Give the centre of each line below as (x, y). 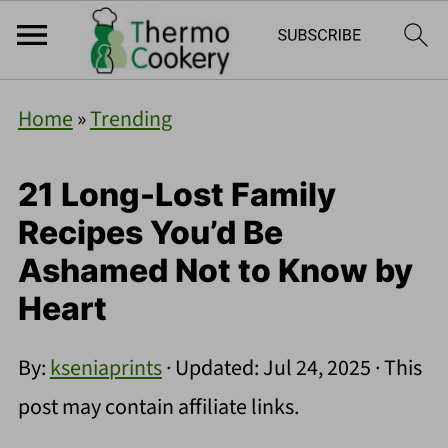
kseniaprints (105, 368)
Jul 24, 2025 (316, 368)
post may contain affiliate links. (158, 407)
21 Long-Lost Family (176, 194)
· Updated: (212, 368)
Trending (130, 119)
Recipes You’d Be (150, 232)
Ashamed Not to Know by (215, 270)
